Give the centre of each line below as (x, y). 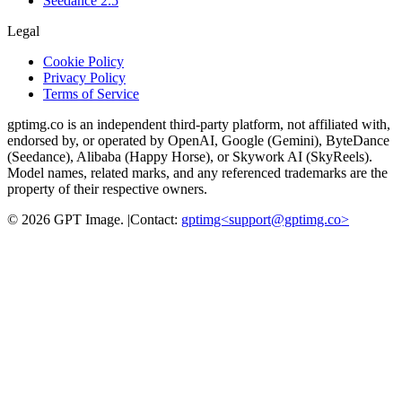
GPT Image (87, 219)
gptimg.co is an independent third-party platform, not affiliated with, (199, 124)
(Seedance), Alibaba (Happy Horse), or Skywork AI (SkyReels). (190, 156)
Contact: (154, 219)
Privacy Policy (84, 77)
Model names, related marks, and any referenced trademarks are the (197, 172)
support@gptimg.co (285, 219)
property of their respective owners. (107, 188)
